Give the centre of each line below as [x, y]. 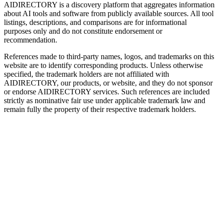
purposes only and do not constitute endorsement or [83, 31]
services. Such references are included [150, 92]
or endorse [21, 92]
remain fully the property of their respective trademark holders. [100, 109]
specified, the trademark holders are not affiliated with [87, 74]
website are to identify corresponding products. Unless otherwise [103, 66]
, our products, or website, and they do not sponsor [135, 83]
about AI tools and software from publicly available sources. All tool [109, 14]
